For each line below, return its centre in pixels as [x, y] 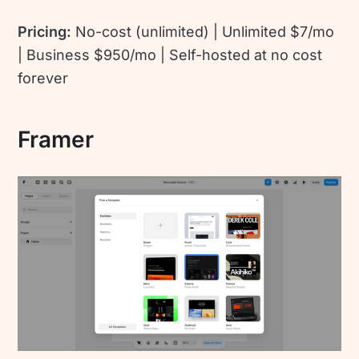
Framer [56, 140]
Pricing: [47, 32]
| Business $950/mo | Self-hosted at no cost [170, 55]
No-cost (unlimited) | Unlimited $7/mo [205, 32]
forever [43, 79]
